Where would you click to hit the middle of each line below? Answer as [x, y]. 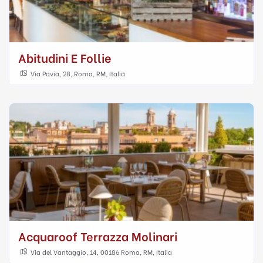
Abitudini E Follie [65, 57]
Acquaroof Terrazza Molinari [98, 236]
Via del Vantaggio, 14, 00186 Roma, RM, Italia [101, 252]
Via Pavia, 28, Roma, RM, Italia [77, 73]
